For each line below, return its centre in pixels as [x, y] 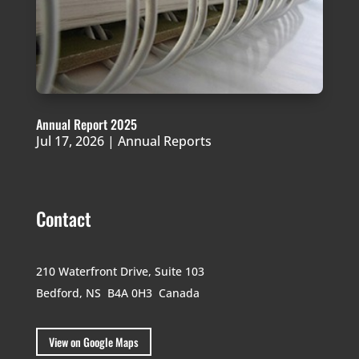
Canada [179, 292]
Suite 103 [179, 271]
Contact [63, 218]
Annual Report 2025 [86, 124]
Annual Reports [164, 141]
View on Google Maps [93, 341]
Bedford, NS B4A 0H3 [97, 292]
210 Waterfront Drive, [95, 271]
